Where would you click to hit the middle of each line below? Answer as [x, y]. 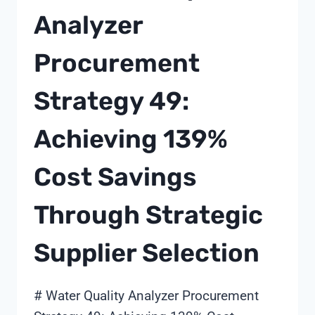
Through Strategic [148, 215]
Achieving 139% [131, 139]
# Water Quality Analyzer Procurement [146, 296]
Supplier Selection [147, 253]
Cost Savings [115, 177]
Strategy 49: [111, 101]
